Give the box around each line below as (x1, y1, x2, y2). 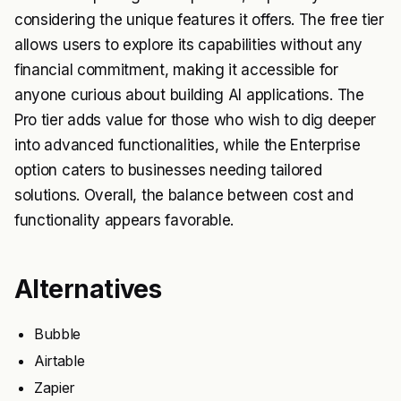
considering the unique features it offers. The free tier (14, 11, 384, 30)
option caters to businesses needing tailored (14, 161, 322, 180)
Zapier (34, 379, 76, 397)
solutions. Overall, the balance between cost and (14, 186, 354, 205)
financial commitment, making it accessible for (14, 61, 338, 80)
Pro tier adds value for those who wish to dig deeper (14, 111, 376, 130)
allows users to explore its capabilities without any (14, 36, 363, 55)
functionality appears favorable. (14, 211, 235, 230)
